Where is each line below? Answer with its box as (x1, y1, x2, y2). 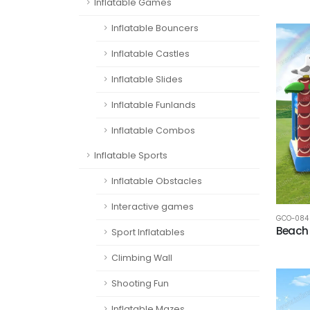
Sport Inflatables (111, 226, 185, 238)
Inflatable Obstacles (111, 175, 202, 187)
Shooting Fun (111, 277, 169, 289)
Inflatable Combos (111, 125, 195, 136)
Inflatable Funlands (111, 99, 196, 111)
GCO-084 (276, 213, 309, 223)
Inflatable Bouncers (111, 22, 199, 34)
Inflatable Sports (94, 149, 167, 161)
